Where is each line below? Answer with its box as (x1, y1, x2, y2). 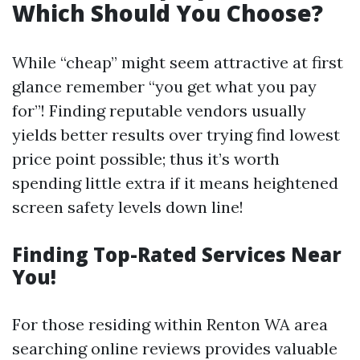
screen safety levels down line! (12, 197, 243, 217)
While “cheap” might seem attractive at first (12, 52, 343, 72)
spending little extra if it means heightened (12, 173, 338, 193)
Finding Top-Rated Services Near (12, 241, 342, 268)
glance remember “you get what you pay (12, 76, 317, 96)
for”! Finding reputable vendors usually (12, 100, 306, 121)
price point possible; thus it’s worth (12, 149, 280, 169)
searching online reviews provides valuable (12, 338, 337, 358)
